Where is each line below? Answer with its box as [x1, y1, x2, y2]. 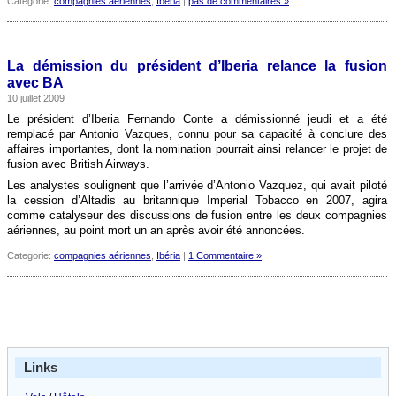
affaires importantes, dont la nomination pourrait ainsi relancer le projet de [7, 142, 387, 156]
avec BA [7, 75, 64, 90]
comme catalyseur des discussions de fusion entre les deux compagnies [7, 209, 387, 222]
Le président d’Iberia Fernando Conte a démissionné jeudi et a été [7, 112, 387, 126]
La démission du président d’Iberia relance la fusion [7, 58, 387, 73]
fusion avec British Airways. [7, 157, 149, 171]
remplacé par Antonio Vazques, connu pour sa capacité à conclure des [7, 127, 387, 141]
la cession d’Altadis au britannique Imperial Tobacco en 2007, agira [7, 194, 387, 207]
